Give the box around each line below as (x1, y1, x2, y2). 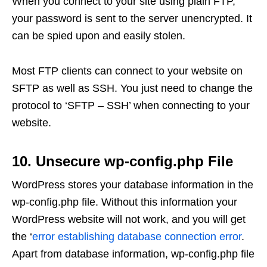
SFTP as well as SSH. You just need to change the (12, 82, 253, 94)
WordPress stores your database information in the (12, 178, 253, 191)
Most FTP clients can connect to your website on (12, 64, 243, 77)
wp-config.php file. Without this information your (12, 195, 237, 208)
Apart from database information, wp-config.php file (12, 247, 254, 260)
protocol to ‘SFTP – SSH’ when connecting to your (12, 99, 250, 111)
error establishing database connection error (32, 230, 241, 243)
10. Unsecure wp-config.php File (12, 153, 233, 169)
